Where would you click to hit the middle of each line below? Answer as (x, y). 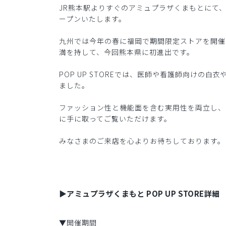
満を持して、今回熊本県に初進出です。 (127, 52)
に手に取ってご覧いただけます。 (115, 119)
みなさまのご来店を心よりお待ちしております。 (142, 141)
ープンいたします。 (93, 19)
